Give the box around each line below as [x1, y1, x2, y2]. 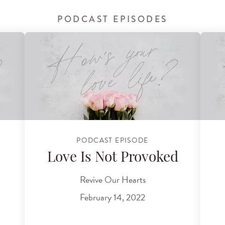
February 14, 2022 [80, 190, 145, 204]
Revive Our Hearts [79, 172, 146, 186]
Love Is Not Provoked [47, 151, 178, 166]
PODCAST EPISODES [57, 13, 168, 26]
